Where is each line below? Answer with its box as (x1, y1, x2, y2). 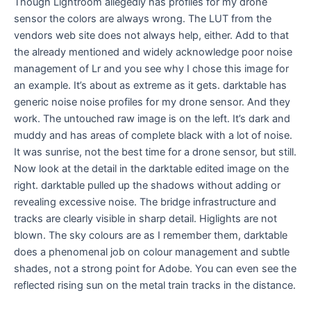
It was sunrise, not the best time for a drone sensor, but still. (14, 146, 296, 159)
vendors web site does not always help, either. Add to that (14, 29, 289, 42)
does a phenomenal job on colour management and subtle (14, 246, 289, 259)
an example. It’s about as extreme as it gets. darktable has (14, 79, 287, 92)
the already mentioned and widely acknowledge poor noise (14, 46, 292, 59)
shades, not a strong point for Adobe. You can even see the (14, 262, 296, 276)
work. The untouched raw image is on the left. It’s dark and (14, 112, 290, 126)
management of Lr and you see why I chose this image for (14, 62, 289, 76)
